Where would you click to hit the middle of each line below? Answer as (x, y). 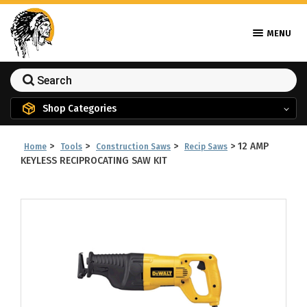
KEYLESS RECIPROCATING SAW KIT (94, 161)
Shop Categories (79, 108)
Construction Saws (133, 147)
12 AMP (253, 146)
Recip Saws (206, 147)
